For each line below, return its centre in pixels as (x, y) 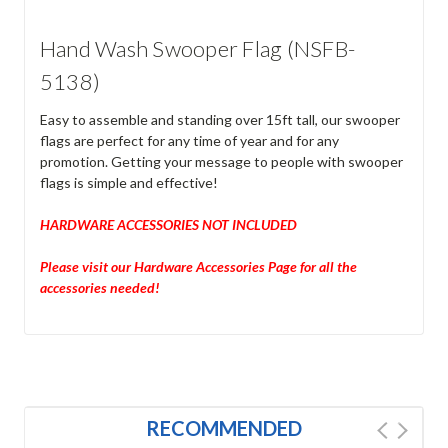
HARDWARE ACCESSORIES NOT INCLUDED (168, 224)
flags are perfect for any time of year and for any (189, 140)
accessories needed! (99, 287)
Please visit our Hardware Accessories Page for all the (198, 266)
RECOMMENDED (223, 427)
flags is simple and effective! (128, 182)
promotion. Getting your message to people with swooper (221, 161)
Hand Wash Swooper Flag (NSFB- (197, 48)
